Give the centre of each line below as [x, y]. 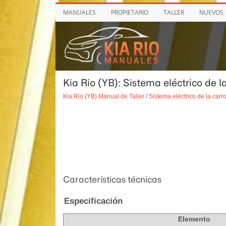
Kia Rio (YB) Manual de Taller [103, 96]
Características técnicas [112, 180]
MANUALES [79, 12]
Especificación [93, 201]
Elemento [194, 219]
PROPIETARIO [129, 12]
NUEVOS [211, 12]
